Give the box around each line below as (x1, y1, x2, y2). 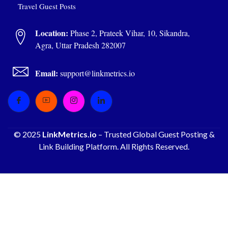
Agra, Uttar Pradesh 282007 (35, 40, 126, 51)
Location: (35, 27, 68, 39)
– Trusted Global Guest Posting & (96, 129, 215, 139)
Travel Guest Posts (18, 1, 76, 12)
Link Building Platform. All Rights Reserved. (39, 141, 189, 152)
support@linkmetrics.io (58, 68, 135, 79)
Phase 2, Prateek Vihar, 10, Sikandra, (68, 27, 190, 39)
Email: (35, 67, 58, 79)
